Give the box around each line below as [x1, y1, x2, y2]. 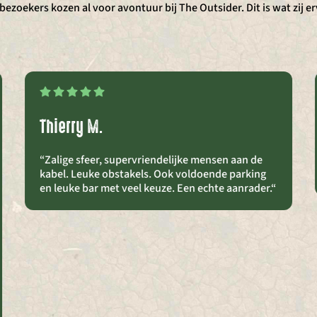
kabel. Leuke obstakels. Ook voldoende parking [39, 166, 266, 182]
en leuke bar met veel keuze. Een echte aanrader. [39, 180, 271, 196]
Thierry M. [39, 113, 103, 139]
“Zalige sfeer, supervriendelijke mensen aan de [39, 151, 263, 168]
